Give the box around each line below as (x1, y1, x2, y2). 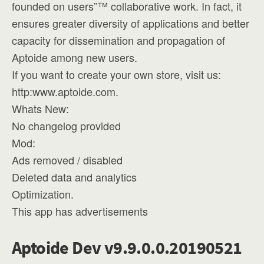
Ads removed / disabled (12, 152, 123, 167)
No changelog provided (12, 118, 121, 133)
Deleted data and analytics (12, 169, 137, 184)
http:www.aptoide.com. (12, 84, 118, 99)
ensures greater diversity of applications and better (12, 15, 249, 31)
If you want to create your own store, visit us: (12, 67, 221, 82)
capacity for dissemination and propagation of (12, 32, 225, 48)
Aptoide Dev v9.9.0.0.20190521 (12, 236, 242, 259)
